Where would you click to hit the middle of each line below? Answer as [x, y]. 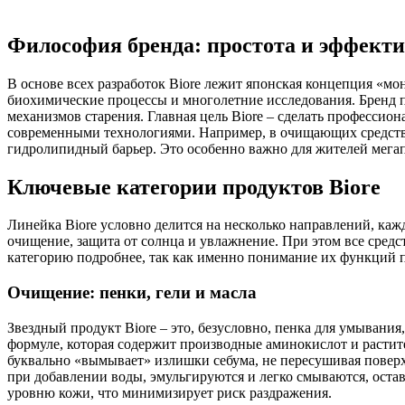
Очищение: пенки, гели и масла [132, 293]
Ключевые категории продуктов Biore [194, 187]
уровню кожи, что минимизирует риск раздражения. [170, 392]
